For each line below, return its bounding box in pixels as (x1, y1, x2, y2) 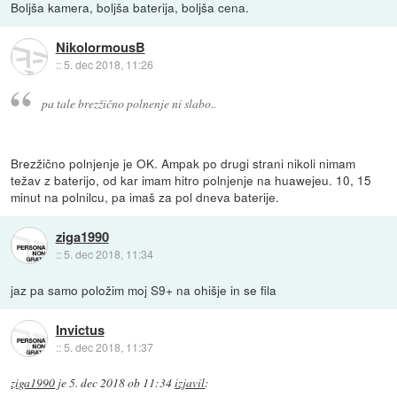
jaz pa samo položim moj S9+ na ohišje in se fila (11, 280, 277, 299)
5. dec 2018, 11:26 (63, 57, 153, 73)
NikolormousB (55, 37, 145, 58)
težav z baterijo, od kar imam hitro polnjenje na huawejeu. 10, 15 (11, 170, 372, 189)
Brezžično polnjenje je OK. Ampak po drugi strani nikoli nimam (11, 153, 356, 172)
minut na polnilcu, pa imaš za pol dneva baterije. (11, 187, 280, 206)
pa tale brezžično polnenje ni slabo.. (41, 94, 216, 112)
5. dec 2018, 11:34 (63, 246, 153, 262)
